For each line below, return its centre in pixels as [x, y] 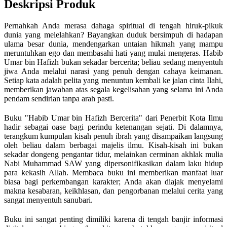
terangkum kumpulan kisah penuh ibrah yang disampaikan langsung [113, 136]
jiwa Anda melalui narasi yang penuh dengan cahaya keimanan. [113, 71]
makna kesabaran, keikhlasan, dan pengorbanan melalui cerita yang [113, 191]
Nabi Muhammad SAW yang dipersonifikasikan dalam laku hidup [113, 163]
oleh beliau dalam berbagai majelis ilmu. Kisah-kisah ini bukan [113, 145]
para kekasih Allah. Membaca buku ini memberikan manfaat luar [113, 172]
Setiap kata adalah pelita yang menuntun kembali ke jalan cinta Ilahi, [113, 80]
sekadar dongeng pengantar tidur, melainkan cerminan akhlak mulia [113, 154]
